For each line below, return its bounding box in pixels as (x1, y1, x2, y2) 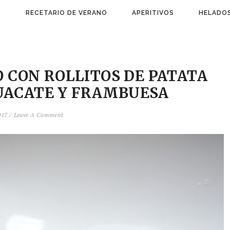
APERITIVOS (132, 9, 174, 16)
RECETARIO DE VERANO (26, 9, 107, 16)
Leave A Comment (13, 111, 64, 119)
